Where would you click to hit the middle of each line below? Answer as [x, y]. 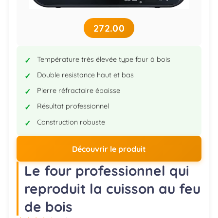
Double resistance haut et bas [85, 75]
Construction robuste [71, 122]
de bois [48, 206]
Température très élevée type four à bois [103, 59]
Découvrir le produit [109, 149]
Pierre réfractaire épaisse [78, 91]
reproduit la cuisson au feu [112, 188]
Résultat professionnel [73, 106]
